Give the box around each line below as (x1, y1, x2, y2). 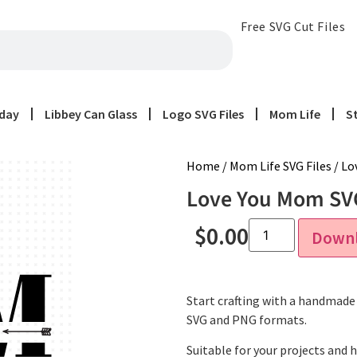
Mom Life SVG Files (229, 158, 331, 174)
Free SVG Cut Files (240, 18, 346, 34)
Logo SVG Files (162, 106, 244, 122)
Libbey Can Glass (44, 106, 137, 122)
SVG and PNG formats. (186, 312, 307, 328)
